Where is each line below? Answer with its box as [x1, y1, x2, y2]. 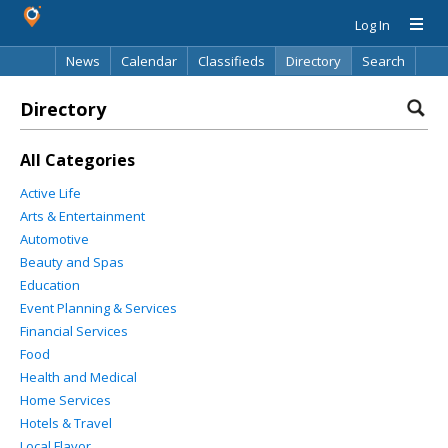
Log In [355, 16, 390, 34]
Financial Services [20, 322, 128, 340]
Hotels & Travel [20, 414, 112, 432]
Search [362, 52, 405, 70]
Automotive [20, 230, 89, 248]
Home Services [20, 391, 111, 409]
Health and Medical [20, 368, 137, 386]
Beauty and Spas [20, 253, 124, 271]
